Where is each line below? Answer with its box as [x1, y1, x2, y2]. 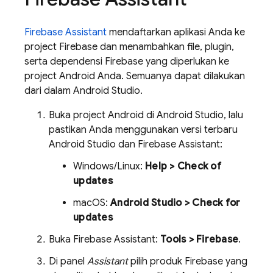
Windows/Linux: [73, 160, 145, 172]
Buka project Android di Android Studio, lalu [49, 109, 243, 121]
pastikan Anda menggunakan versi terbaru [49, 124, 238, 136]
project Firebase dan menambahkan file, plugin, [24, 41, 234, 53]
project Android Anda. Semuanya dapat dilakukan [24, 70, 245, 82]
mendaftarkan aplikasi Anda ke [107, 26, 245, 38]
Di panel [49, 255, 87, 268]
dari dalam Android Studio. [24, 85, 143, 97]
